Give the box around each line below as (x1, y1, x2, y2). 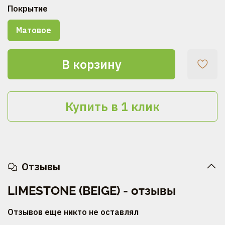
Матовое (16, 25, 51, 36)
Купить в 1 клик (65, 98, 160, 115)
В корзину (61, 56, 122, 73)
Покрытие (8, 3, 48, 14)
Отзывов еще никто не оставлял (8, 206, 139, 217)
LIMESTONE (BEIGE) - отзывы (8, 183, 176, 198)
